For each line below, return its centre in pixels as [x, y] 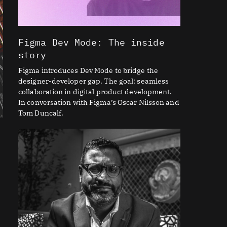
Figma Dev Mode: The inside [91, 42]
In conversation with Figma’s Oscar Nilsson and [99, 102]
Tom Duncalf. [41, 113]
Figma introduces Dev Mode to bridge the [88, 70]
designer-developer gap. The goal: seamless [94, 81]
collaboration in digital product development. [95, 92]
